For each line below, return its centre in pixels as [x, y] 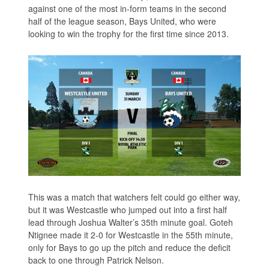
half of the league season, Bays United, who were [122, 21]
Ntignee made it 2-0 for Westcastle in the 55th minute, [131, 234]
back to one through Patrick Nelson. [96, 260]
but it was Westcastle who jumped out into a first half [128, 209]
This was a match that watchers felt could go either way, [134, 197]
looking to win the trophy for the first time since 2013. [129, 33]
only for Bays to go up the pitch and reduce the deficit [130, 247]
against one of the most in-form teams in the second [128, 8]
